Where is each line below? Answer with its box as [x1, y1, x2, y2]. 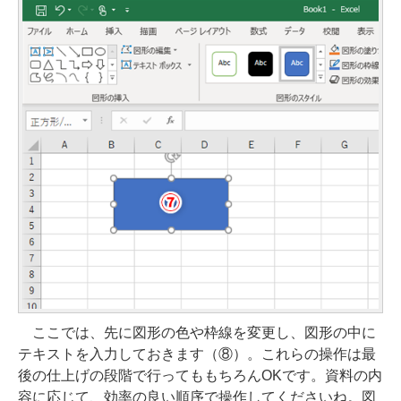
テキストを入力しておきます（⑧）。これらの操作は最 [18, 346, 376, 363]
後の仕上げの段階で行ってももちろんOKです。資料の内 [18, 368, 382, 384]
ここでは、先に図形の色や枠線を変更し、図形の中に [18, 325, 376, 341]
